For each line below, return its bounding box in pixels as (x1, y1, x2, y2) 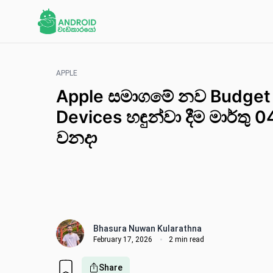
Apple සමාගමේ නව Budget (56, 86, 271, 107)
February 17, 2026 (93, 235, 152, 244)
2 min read (169, 235, 204, 244)
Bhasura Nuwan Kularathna (93, 223, 202, 233)
